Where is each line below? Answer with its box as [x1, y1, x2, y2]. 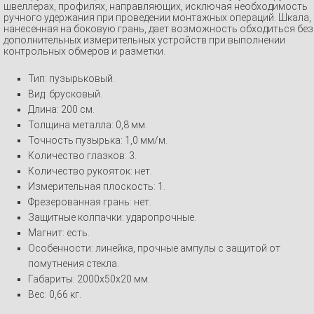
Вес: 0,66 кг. [28, 288, 81, 300]
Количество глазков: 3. [28, 149, 137, 161]
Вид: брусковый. [28, 88, 102, 100]
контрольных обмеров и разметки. [4, 45, 165, 57]
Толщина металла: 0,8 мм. [28, 118, 147, 130]
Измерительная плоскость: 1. [28, 180, 165, 192]
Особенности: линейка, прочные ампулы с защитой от [28, 242, 280, 254]
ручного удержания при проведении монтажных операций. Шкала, [4, 11, 311, 23]
